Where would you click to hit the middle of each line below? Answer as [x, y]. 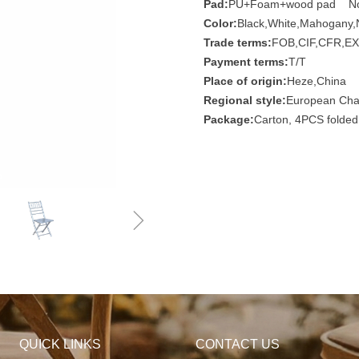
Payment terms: [246, 62]
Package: [229, 119]
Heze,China [317, 81]
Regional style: [245, 100]
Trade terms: [238, 42]
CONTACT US [238, 344]
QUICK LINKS [60, 344]
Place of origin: [245, 81]
